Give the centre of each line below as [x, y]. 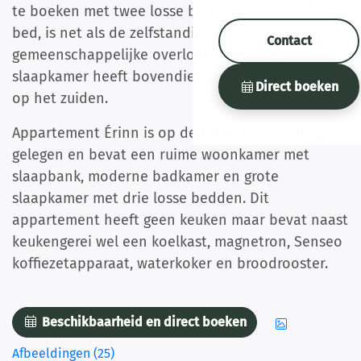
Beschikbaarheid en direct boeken [143, 322]
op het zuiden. [60, 98]
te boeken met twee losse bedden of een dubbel [174, 11]
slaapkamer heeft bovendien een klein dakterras [174, 77]
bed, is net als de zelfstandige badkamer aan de [172, 33]
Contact [289, 40]
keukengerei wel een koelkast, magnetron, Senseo [177, 242]
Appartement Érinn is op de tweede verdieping [168, 133]
